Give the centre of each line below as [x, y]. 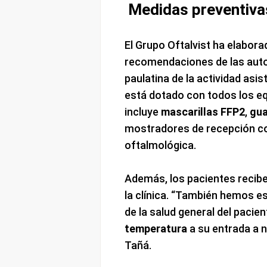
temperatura [156, 229]
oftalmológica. [160, 145]
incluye [142, 112]
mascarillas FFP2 [203, 112]
